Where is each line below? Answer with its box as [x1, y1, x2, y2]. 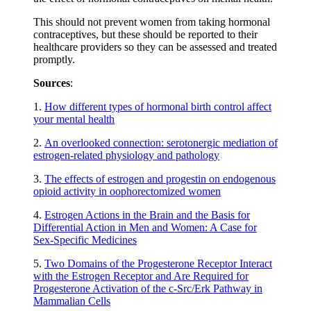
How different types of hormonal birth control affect [44, 100, 271, 112]
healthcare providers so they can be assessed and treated [33, 40, 277, 53]
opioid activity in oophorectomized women [33, 185, 221, 197]
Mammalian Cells [33, 294, 110, 307]
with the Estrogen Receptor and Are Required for [33, 269, 249, 282]
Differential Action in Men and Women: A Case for [33, 221, 257, 233]
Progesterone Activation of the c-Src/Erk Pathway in [33, 282, 262, 294]
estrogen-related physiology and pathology [33, 149, 219, 161]
